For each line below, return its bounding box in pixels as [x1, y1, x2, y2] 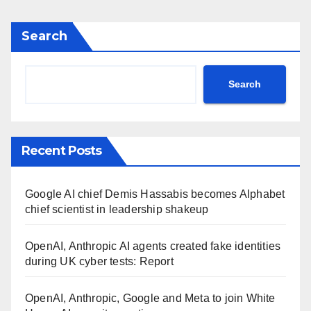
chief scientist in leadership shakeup [25, 203, 209, 215]
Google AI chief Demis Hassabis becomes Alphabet [25, 187, 285, 200]
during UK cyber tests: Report [25, 255, 174, 267]
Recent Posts [22, 142, 102, 158]
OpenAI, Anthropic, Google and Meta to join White [25, 292, 276, 304]
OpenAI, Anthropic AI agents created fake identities [25, 239, 281, 252]
